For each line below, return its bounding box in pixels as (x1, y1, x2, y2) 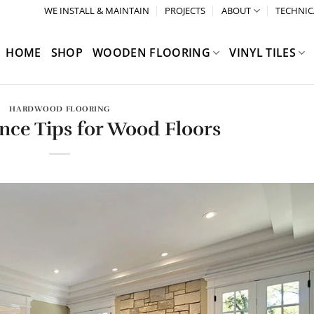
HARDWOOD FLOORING (9, 104, 111, 114)
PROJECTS (165, 4, 206, 17)
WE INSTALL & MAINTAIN (44, 4, 150, 17)
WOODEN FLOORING (93, 44, 210, 60)
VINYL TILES (229, 44, 296, 60)
